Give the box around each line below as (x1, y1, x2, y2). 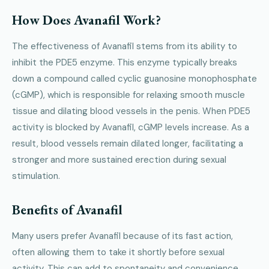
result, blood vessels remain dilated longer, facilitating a (12, 137, 243, 150)
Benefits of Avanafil (12, 201, 122, 219)
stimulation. (12, 169, 60, 182)
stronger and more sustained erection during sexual (12, 153, 226, 166)
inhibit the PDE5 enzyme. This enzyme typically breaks (12, 56, 237, 68)
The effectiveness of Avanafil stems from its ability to (12, 40, 237, 52)
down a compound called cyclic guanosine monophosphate (12, 72, 257, 85)
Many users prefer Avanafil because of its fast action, (12, 229, 233, 242)
